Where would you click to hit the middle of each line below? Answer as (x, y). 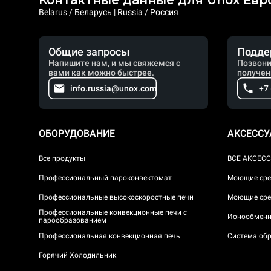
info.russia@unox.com (113, 88)
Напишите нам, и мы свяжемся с (114, 63)
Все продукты (62, 158)
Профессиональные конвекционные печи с (113, 212)
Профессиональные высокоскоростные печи (116, 197)
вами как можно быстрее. (101, 73)
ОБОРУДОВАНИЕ (77, 133)
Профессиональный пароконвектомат (105, 178)
